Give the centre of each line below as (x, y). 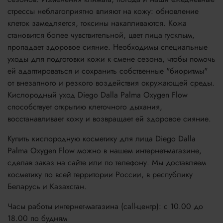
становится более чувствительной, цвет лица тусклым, (101, 35)
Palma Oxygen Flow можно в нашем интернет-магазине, (105, 150)
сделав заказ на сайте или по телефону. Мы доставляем (107, 162)
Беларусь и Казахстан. (47, 186)
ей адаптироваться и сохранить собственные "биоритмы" (108, 71)
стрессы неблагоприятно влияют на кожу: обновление (103, 11)
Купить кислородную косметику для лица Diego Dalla (102, 138)
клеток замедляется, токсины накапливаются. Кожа (97, 23)
